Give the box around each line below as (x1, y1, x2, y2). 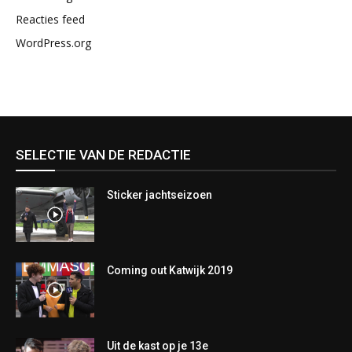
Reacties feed (16, 12, 85, 27)
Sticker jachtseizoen (107, 189, 212, 201)
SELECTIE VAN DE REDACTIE (16, 147, 191, 163)
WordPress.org (16, 35, 91, 50)
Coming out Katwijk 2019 (107, 264, 233, 277)
